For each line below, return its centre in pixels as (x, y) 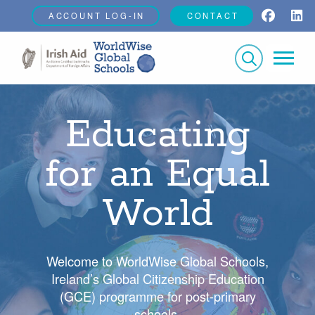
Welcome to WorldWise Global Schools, (157, 261)
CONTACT (213, 16)
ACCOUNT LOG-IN (97, 16)
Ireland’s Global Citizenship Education (157, 278)
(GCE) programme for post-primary (157, 296)
